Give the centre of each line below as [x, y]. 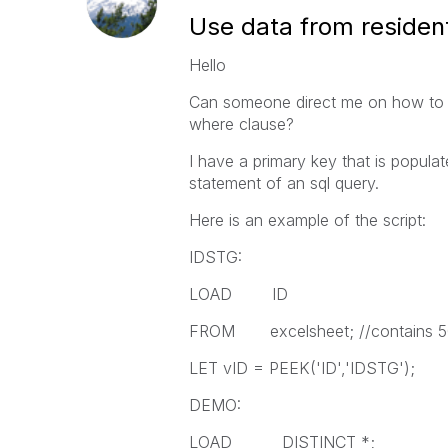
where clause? [241, 124]
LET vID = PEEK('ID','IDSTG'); [301, 368]
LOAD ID [240, 294]
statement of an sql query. [283, 183]
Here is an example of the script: [307, 220]
